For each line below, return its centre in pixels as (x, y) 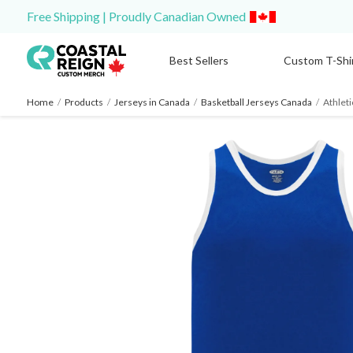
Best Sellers (199, 60)
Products (84, 102)
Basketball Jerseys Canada (256, 102)
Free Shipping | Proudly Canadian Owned (137, 16)
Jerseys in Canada (152, 102)
